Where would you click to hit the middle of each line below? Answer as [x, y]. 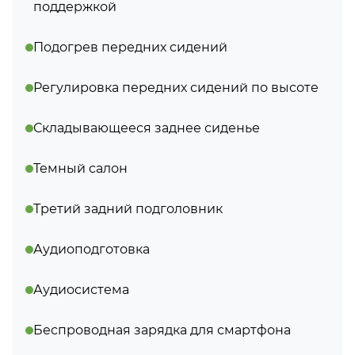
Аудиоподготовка [92, 249]
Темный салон [80, 168]
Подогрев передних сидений [130, 47]
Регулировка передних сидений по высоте [176, 88]
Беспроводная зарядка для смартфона [162, 330]
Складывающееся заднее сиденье [147, 128]
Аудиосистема [81, 290]
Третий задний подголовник [128, 209]
